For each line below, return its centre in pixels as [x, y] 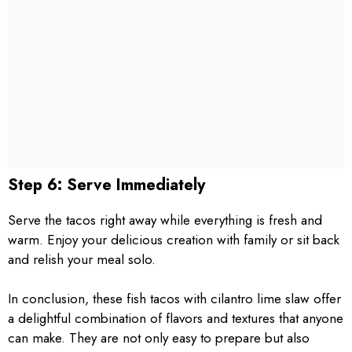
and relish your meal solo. [82, 259]
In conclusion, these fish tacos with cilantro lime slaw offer [174, 299]
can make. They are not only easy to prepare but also [159, 338]
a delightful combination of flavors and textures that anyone [176, 318]
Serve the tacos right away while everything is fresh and [165, 220]
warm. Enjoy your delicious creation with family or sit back [174, 239]
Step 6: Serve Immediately [106, 185]
